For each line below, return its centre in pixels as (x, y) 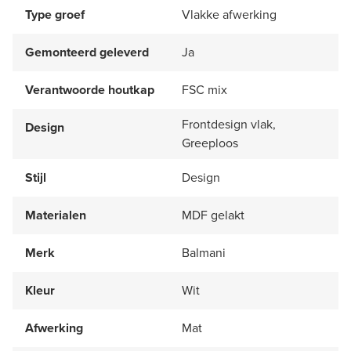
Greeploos (210, 143)
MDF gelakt (213, 215)
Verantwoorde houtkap (90, 89)
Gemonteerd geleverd (87, 52)
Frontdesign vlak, (229, 124)
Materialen (56, 215)
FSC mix (204, 89)
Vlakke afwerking (229, 14)
